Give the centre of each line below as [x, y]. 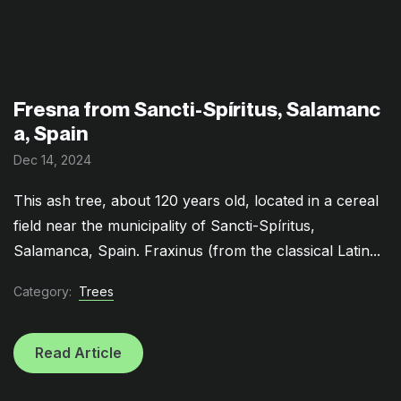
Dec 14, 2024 [52, 159]
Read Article [78, 353]
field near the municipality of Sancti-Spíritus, [164, 225]
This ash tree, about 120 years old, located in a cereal [196, 200]
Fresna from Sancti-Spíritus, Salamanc [197, 109]
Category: [43, 292]
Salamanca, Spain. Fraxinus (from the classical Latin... [197, 250]
